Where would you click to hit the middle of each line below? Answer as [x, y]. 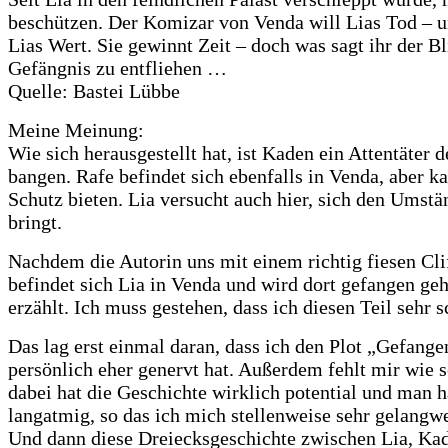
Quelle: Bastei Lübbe [94, 90]
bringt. [35, 221]
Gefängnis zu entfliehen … [117, 67]
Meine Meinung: [76, 129]
